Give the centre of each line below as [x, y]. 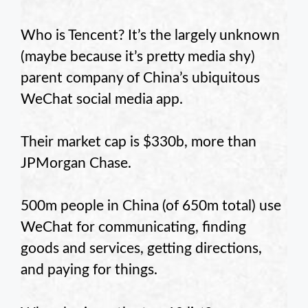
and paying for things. [89, 270]
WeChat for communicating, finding [133, 228]
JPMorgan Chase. [76, 164]
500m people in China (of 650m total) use [151, 206]
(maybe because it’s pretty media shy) [138, 57]
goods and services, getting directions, [141, 249]
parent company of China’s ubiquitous [140, 78]
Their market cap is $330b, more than [139, 142]
